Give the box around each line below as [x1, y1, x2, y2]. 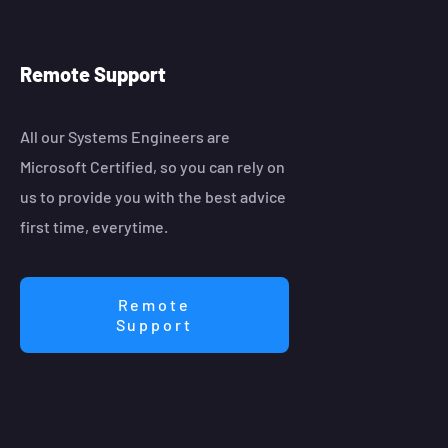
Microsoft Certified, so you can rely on [19, 157, 285, 177]
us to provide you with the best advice [19, 187, 286, 207]
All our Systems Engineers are [19, 127, 230, 147]
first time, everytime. [19, 217, 168, 237]
